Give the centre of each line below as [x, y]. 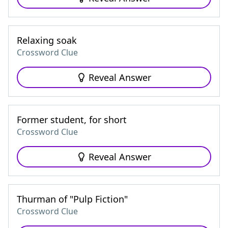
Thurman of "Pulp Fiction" [72, 199]
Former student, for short [72, 120]
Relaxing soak [47, 40]
